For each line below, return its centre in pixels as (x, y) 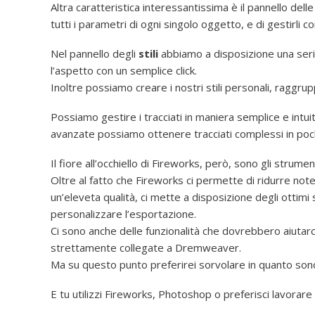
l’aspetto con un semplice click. (124, 71)
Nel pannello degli (95, 54)
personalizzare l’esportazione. (123, 214)
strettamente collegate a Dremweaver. (146, 248)
